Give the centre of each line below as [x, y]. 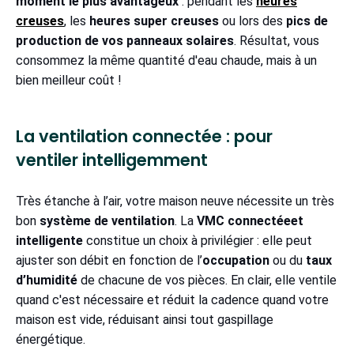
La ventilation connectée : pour [144, 137]
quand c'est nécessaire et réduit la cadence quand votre [172, 300]
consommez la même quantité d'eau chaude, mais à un [166, 61]
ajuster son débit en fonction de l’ [109, 261]
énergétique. [51, 340]
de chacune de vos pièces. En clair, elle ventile [207, 281]
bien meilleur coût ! [69, 81]
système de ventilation [107, 221]
